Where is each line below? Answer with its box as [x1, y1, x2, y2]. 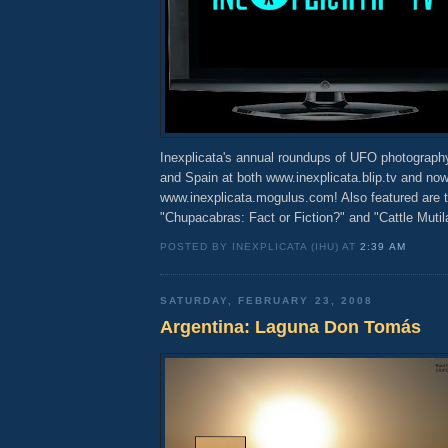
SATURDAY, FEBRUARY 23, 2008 [160, 295, 373, 307]
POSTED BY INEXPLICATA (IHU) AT [160, 241, 361, 253]
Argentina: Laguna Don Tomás [160, 316, 421, 337]
